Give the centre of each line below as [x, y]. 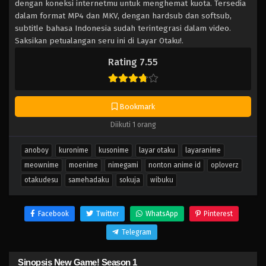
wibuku [162, 180]
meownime [42, 165]
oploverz [225, 165]
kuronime [74, 150]
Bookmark [136, 107]
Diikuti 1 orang [133, 125]
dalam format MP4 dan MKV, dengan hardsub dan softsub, [123, 16]
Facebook [53, 214]
